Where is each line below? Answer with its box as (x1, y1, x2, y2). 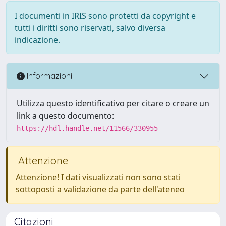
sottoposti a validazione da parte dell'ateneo (16, 183, 185, 195)
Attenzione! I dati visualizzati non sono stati (16, 171, 181, 183)
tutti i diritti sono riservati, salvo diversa (15, 22, 165, 33)
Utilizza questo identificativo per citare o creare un (17, 97, 209, 109)
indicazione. (15, 34, 60, 45)
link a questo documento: (17, 109, 114, 121)
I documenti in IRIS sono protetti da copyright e (15, 10, 196, 21)
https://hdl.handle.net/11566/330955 (17, 124, 158, 132)
